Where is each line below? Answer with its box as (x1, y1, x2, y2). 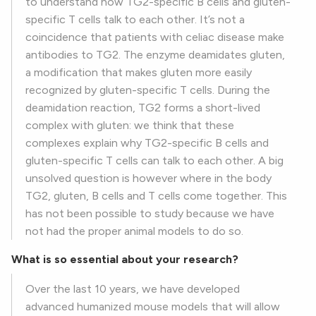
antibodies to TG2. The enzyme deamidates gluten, (25, 48, 285, 62)
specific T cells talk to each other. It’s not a (25, 13, 245, 27)
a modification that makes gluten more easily (25, 66, 252, 80)
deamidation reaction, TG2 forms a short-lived (25, 101, 260, 115)
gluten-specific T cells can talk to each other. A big (25, 154, 284, 168)
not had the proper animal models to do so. (25, 224, 243, 238)
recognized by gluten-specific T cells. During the (25, 83, 270, 97)
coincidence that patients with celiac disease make (25, 30, 284, 44)
